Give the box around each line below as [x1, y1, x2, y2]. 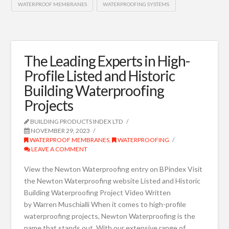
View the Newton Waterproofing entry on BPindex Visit [24, 164, 203, 173]
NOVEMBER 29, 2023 [30, 127, 90, 135]
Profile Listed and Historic [24, 67, 175, 85]
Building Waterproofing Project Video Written [24, 188, 171, 197]
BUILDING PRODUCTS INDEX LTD [29, 118, 124, 126]
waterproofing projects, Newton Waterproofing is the [24, 211, 196, 220]
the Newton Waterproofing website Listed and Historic [24, 176, 201, 185]
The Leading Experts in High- [24, 52, 190, 70]
